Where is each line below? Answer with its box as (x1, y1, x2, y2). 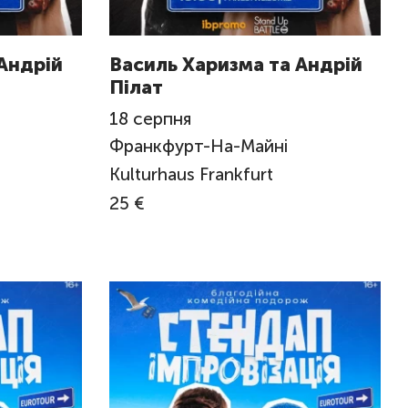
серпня (132, 107, 191, 129)
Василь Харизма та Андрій (108, 53, 362, 76)
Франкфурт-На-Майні (108, 136, 292, 158)
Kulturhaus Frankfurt (108, 163, 273, 185)
